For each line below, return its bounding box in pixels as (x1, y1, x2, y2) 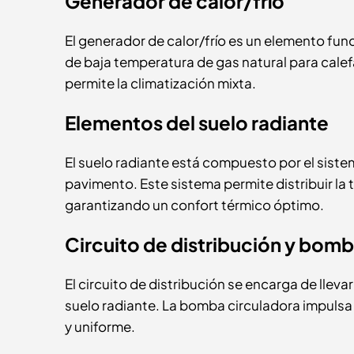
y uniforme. (65, 318, 135, 335)
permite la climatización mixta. (65, 74, 256, 92)
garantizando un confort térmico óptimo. (65, 196, 324, 213)
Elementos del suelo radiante (65, 111, 329, 134)
